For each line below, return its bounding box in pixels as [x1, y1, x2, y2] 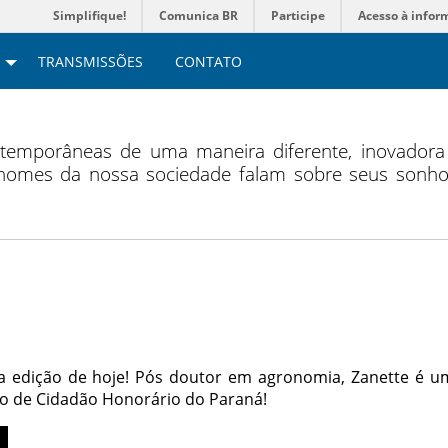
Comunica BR [159, 7, 238, 24]
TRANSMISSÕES [38, 51, 143, 71]
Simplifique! [53, 7, 126, 24]
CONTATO [175, 51, 242, 71]
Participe [271, 7, 325, 24]
